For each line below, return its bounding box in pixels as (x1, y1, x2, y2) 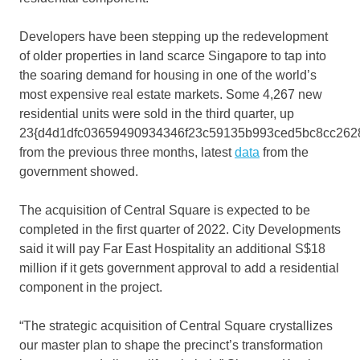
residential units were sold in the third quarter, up (19, 106, 294, 121)
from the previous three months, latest (19, 145, 235, 159)
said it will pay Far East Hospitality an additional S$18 (19, 241, 325, 256)
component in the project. (19, 280, 162, 294)
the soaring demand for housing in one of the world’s (19, 67, 317, 82)
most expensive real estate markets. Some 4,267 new (19, 87, 322, 101)
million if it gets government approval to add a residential (19, 260, 339, 275)
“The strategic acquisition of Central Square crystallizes (19, 318, 333, 333)
